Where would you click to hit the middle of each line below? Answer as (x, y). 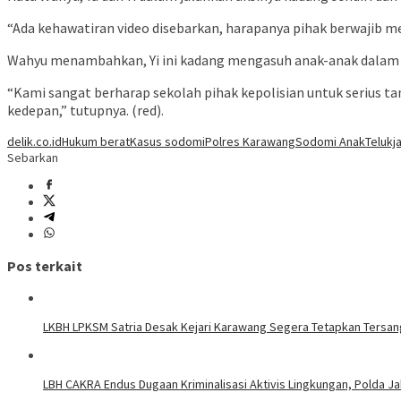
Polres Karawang (250, 142)
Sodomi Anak (330, 142)
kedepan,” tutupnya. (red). (85, 111)
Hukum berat (96, 142)
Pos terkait (45, 266)
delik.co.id (34, 142)
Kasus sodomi (167, 142)
